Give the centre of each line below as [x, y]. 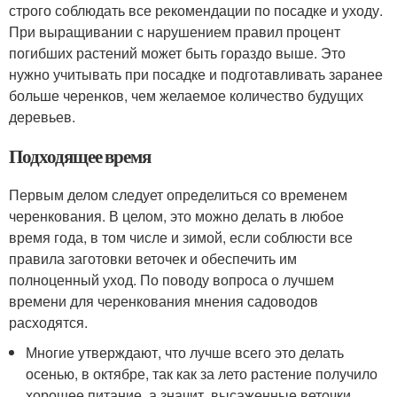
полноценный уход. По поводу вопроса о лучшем [171, 280]
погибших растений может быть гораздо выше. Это [177, 53]
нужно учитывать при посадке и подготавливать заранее [196, 74]
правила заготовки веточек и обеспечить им [153, 258]
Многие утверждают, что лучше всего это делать [185, 352]
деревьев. [42, 117]
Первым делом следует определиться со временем [178, 195]
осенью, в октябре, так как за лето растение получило [202, 374]
